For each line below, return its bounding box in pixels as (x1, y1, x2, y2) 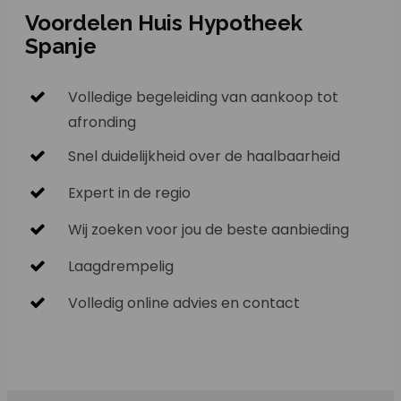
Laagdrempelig (68, 256, 174, 277)
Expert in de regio (68, 183, 191, 204)
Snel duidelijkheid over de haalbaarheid (68, 146, 340, 167)
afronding (68, 112, 136, 133)
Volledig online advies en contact (68, 293, 300, 314)
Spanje (25, 33, 97, 60)
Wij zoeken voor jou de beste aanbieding (68, 219, 349, 241)
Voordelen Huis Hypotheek (25, 10, 303, 37)
